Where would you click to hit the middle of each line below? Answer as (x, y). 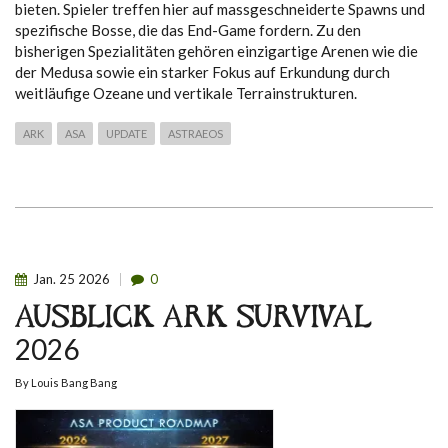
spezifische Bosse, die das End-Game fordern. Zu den (188, 30)
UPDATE (126, 134)
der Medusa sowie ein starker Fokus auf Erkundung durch (202, 72)
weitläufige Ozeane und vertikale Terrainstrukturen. (186, 93)
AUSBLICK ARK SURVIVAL (193, 321)
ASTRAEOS (195, 134)
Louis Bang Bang (74, 383)
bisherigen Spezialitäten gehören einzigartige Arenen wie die (216, 51)
